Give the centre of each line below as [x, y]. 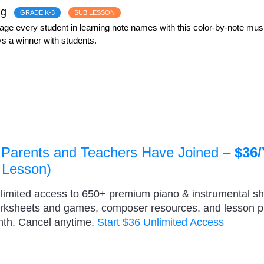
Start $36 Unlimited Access [161, 222]
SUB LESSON [95, 12]
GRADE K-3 [37, 12]
